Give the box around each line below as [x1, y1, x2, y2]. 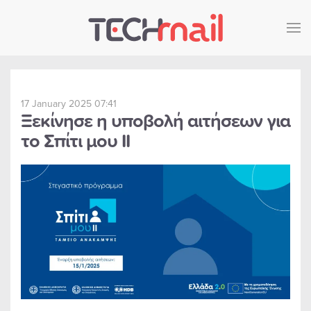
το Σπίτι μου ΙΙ [21, 126, 130, 154]
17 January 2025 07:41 [21, 96, 117, 110]
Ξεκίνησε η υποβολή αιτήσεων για [21, 106, 290, 134]
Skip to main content [31, 32, 131, 47]
